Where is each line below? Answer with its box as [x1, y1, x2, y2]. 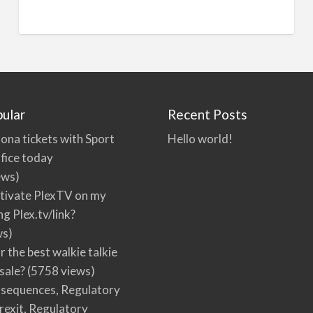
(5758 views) [25, 263, 96, 279]
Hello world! [167, 131, 233, 147]
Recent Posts [167, 105, 247, 122]
